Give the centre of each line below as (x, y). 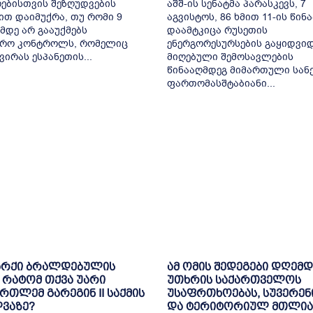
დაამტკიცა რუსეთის (217, 30)
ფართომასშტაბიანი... (221, 83)
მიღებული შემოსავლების (230, 57)
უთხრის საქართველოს (234, 280)
